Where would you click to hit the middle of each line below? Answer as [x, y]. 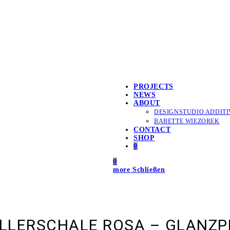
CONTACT [152, 130]
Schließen [149, 170]
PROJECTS [154, 87]
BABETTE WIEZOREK [187, 121]
